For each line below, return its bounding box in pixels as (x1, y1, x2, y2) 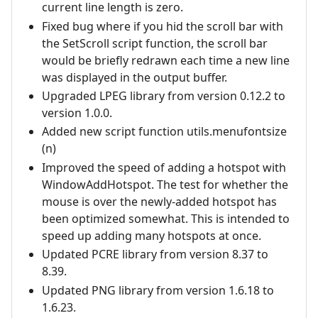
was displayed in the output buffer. (41, 69, 227, 85)
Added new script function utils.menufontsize (41, 124, 287, 140)
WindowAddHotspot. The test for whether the (41, 176, 288, 192)
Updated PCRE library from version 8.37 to (41, 246, 268, 263)
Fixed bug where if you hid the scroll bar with (41, 18, 283, 34)
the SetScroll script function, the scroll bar (41, 35, 268, 51)
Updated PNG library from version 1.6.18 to (41, 282, 274, 298)
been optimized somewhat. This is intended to (41, 210, 290, 226)
